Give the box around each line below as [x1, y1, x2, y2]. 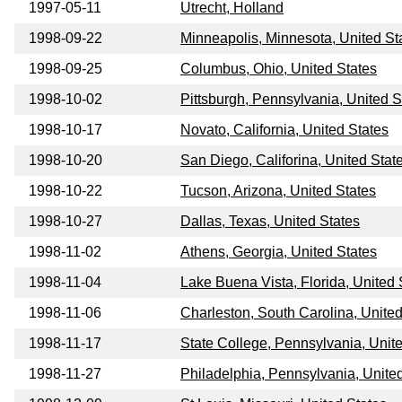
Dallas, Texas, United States [180, 214, 360, 230]
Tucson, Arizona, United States [180, 183, 376, 199]
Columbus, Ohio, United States [180, 61, 377, 77]
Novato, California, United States [180, 122, 389, 138]
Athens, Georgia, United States [180, 244, 377, 260]
